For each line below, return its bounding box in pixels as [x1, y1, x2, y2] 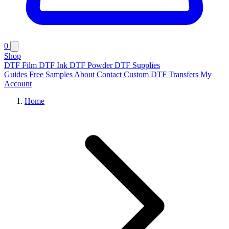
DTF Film [4, 61, 39, 70]
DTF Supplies [114, 61, 160, 70]
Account [4, 79, 32, 88]
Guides [4, 70, 29, 79]
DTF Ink [39, 61, 70, 70]
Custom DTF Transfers [124, 70, 200, 79]
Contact [97, 70, 124, 79]
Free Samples [29, 70, 74, 79]
